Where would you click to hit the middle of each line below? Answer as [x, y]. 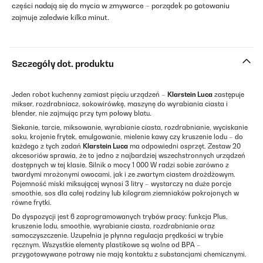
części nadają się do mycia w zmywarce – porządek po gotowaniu [121, 6]
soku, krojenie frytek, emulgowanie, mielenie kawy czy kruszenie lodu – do [127, 137]
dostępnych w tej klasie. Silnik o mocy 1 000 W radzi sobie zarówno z [120, 165]
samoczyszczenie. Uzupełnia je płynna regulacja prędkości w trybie [117, 235]
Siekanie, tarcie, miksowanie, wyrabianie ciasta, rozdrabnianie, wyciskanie [130, 127]
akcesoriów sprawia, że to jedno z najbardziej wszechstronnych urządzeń [129, 156]
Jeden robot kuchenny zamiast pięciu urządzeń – [90, 95]
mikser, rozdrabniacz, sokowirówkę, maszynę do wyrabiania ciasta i [120, 104]
